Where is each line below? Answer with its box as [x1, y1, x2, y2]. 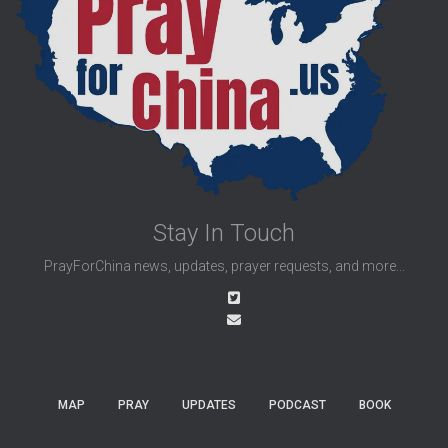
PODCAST [268, 398, 326, 413]
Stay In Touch [153, 219, 295, 248]
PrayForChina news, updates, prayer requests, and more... [43, 258, 405, 275]
